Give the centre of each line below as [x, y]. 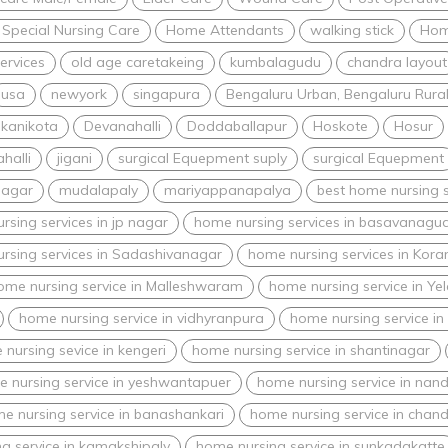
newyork [79, 93]
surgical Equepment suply [202, 157]
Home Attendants [225, 29]
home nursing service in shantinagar [311, 349]
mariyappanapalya [227, 189]
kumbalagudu [275, 61]
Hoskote [340, 125]
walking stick [352, 29]
